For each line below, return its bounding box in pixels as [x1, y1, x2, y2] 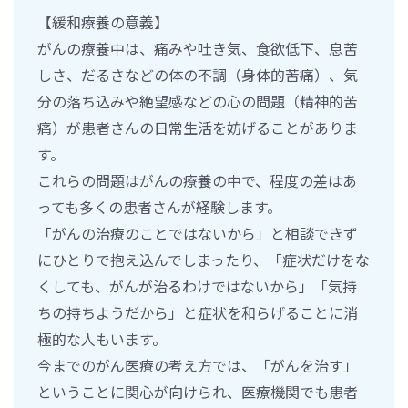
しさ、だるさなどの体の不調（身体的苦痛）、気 [37, 63, 358, 86]
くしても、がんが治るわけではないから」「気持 [37, 274, 357, 297]
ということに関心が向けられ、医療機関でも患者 [37, 380, 358, 403]
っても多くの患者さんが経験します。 [37, 195, 281, 218]
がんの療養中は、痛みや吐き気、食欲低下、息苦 [37, 36, 358, 59]
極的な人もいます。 [37, 327, 167, 350]
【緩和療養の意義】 [37, 10, 168, 33]
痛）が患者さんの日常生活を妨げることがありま [37, 116, 358, 138]
